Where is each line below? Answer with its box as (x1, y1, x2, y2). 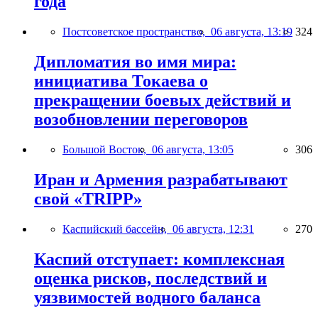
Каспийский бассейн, (62, 222, 172, 235)
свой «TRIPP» (34, 189, 142, 208)
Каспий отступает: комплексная (34, 249, 285, 268)
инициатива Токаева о (34, 72, 208, 91)
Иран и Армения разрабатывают (34, 170, 287, 189)
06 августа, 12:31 (172, 222, 254, 235)
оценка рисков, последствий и (34, 268, 267, 287)
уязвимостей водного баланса (34, 287, 261, 307)
